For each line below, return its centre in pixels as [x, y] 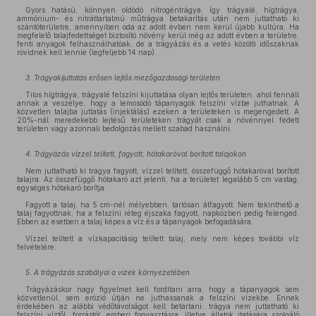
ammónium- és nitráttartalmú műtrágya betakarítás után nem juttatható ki [158, 18]
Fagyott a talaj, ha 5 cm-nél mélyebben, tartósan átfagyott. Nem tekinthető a [162, 205]
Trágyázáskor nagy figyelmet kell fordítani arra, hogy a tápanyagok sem [162, 289]
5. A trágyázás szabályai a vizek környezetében [108, 272]
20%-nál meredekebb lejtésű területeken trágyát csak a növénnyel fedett [158, 120]
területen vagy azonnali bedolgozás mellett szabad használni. [124, 128]
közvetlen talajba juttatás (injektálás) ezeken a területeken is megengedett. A [158, 111]
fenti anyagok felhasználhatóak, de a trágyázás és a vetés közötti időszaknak [158, 44]
